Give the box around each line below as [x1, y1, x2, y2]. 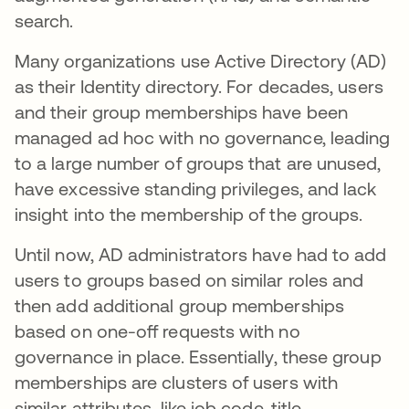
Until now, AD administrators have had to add [15, 244, 387, 265]
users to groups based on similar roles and [15, 269, 364, 290]
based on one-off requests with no [15, 320, 300, 341]
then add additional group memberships [15, 295, 344, 316]
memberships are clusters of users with [15, 372, 339, 393]
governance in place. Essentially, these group [15, 346, 382, 367]
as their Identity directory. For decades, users [15, 76, 383, 97]
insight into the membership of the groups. [15, 204, 368, 225]
